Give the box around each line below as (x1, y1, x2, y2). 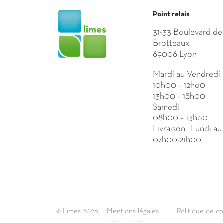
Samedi (153, 103, 179, 111)
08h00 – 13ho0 (153, 114, 208, 122)
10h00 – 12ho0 (153, 81, 205, 90)
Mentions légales (107, 208, 159, 215)
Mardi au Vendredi (153, 70, 220, 79)
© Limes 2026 (56, 208, 98, 215)
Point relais (153, 11, 189, 18)
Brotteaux (153, 39, 189, 48)
